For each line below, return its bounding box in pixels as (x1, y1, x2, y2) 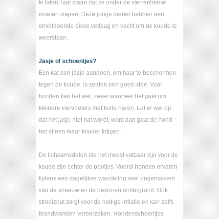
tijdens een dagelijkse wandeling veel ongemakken (39, 175, 175, 182)
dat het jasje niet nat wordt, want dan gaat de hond (39, 116, 172, 124)
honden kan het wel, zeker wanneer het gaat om (39, 93, 166, 100)
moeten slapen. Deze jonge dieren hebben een (39, 11, 164, 18)
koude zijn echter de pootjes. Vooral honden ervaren (39, 163, 177, 171)
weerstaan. (39, 34, 68, 42)
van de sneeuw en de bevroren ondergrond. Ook (39, 187, 168, 194)
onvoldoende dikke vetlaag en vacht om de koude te (39, 22, 177, 30)
